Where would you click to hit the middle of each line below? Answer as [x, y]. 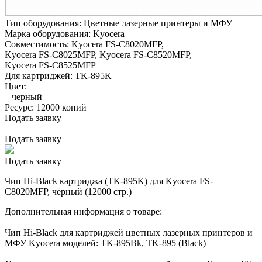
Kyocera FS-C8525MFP [50, 65]
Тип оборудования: [44, 23]
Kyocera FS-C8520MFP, [146, 54]
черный [23, 96]
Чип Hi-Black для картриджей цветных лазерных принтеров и [129, 232]
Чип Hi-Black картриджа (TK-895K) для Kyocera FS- [109, 181]
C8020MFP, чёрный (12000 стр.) [68, 191]
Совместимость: [38, 44]
